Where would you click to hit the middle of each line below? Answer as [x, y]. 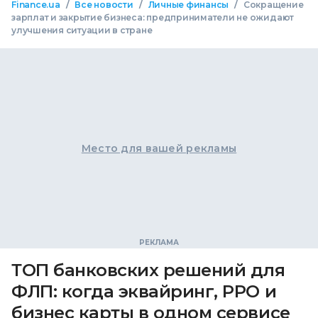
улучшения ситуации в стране [82, 31]
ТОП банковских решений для [148, 270]
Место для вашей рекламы [159, 149]
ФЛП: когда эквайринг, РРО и [144, 292]
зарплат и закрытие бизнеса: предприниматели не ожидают [153, 18]
